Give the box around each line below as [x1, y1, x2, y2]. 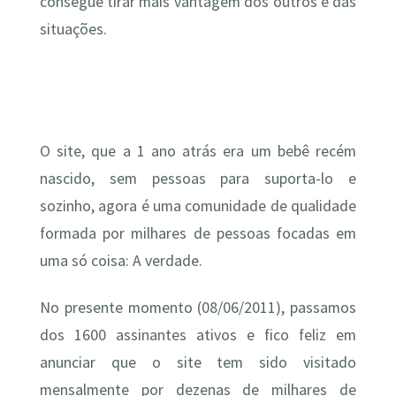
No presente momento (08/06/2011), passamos [39, 297, 357, 317]
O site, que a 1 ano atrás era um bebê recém [39, 141, 357, 161]
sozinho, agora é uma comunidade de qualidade [39, 195, 357, 216]
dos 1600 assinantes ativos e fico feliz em [39, 324, 357, 345]
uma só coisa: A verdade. [39, 250, 202, 270]
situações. [39, 19, 107, 39]
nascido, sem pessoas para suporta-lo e [39, 168, 357, 188]
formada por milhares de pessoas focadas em [39, 223, 357, 243]
